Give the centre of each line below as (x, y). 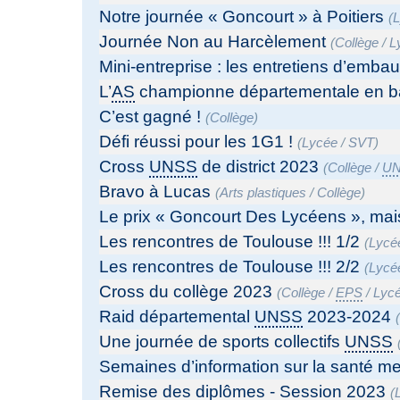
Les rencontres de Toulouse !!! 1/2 (230, 242)
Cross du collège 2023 (186, 292)
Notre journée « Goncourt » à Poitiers (242, 17)
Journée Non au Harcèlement (213, 42)
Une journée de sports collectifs (222, 342)
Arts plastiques (263, 193)
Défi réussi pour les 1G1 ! (196, 142)
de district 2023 (258, 167)
